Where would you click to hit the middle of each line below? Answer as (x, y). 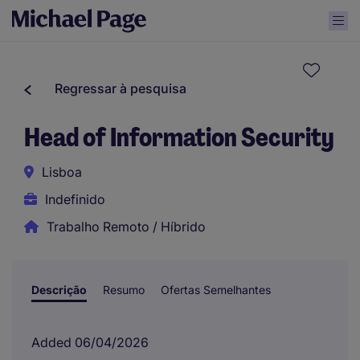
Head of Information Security (179, 137)
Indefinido (75, 199)
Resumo (124, 290)
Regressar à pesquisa (121, 88)
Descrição (59, 290)
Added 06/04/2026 (90, 342)
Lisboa (62, 172)
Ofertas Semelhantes (216, 290)
